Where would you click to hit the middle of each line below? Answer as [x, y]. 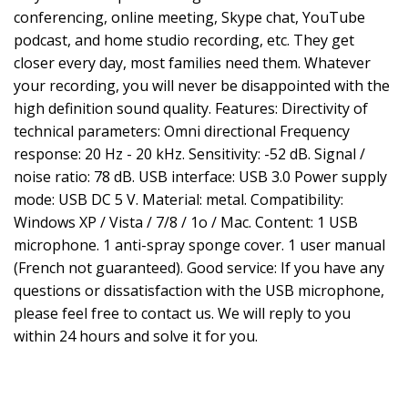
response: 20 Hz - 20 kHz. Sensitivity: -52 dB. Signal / [189, 154]
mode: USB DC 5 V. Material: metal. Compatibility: [178, 199]
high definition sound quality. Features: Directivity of [191, 108]
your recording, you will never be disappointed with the [202, 86]
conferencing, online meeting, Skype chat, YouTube [189, 17]
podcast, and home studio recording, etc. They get [184, 40]
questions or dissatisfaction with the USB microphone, [199, 291]
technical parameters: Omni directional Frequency [182, 131]
